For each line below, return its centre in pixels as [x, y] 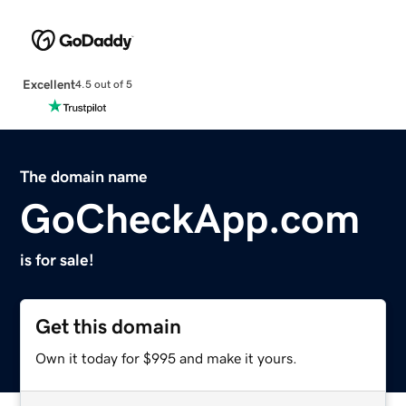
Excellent [48, 84]
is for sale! [58, 260]
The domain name [84, 176]
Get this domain [109, 326]
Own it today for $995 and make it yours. [167, 358]
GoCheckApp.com [190, 218]
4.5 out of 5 [103, 85]
